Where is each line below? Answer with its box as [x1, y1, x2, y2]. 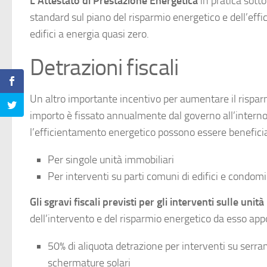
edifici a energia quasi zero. [30, 27, 149, 41]
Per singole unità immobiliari [48, 153, 174, 167]
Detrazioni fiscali [30, 54, 179, 82]
